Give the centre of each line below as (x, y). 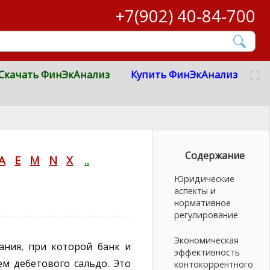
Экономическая (207, 240)
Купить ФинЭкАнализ (184, 75)
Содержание (215, 156)
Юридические (205, 179)
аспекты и (195, 191)
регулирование (206, 215)
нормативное (203, 203)
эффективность (207, 253)
